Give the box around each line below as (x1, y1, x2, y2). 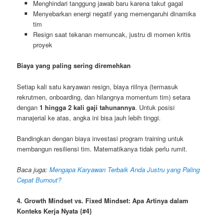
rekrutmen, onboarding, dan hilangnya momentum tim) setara (17, 92, 191, 102)
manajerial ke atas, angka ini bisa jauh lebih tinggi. (17, 112, 161, 122)
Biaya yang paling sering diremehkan (17, 61, 131, 71)
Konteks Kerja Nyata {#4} (17, 206, 92, 216)
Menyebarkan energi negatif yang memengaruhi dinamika (33, 9, 196, 19)
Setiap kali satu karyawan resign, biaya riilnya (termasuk (17, 81, 179, 91)
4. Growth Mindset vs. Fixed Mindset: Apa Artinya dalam (17, 195, 189, 205)
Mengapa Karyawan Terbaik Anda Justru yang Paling (49, 164, 200, 174)
